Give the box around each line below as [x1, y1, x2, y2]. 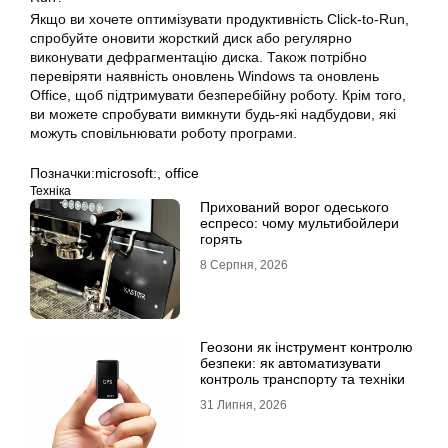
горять [200, 231, 242, 247]
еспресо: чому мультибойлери [200, 215, 399, 231]
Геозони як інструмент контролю [200, 339, 413, 355]
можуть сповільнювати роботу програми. [30, 125, 297, 141]
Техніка [30, 184, 71, 198]
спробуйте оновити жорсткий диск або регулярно [30, 30, 352, 46]
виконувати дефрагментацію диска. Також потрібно [30, 49, 367, 65]
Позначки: [30, 165, 95, 181]
